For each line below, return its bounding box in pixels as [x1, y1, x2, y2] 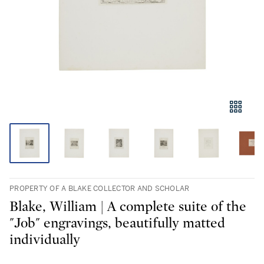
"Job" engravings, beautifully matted [9, 216, 225, 230]
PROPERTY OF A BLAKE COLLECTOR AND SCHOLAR [9, 184, 190, 193]
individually [9, 233, 80, 247]
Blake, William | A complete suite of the [9, 200, 246, 214]
